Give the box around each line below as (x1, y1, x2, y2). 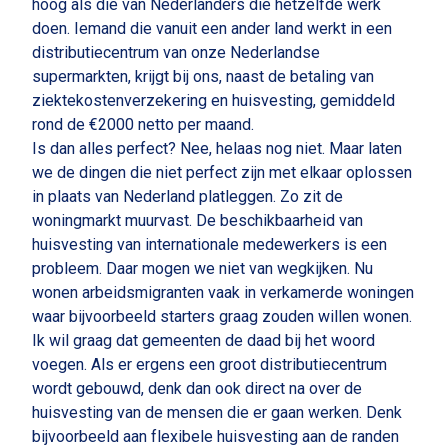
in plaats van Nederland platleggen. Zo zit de (32, 187, 343, 206)
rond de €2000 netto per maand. (32, 115, 254, 134)
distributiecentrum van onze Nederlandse (32, 43, 320, 62)
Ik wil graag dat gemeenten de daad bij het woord (32, 331, 375, 350)
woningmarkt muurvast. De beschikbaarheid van (32, 211, 363, 230)
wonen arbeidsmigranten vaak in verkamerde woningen (32, 283, 414, 302)
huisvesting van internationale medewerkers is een (32, 235, 387, 254)
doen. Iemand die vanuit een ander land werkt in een (32, 19, 392, 38)
